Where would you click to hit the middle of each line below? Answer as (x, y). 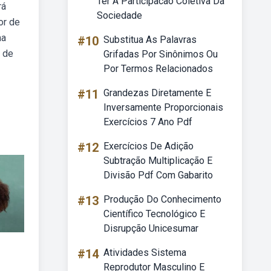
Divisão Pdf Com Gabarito (158, 175)
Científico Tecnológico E (154, 214)
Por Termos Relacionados (158, 69)
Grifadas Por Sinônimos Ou (161, 54)
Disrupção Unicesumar (151, 228)
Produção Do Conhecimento (162, 199)
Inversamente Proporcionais (163, 107)
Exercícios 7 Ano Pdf (148, 122)
